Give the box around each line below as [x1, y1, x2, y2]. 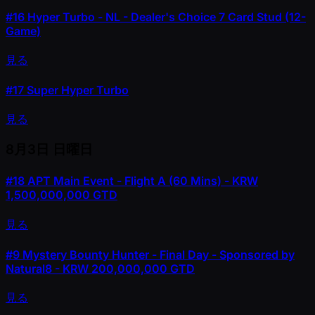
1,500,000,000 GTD [6, 188, 117, 202]
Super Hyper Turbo [24, 83, 129, 98]
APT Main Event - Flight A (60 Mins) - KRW [25, 174, 258, 188]
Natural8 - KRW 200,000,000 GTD [6, 261, 195, 276]
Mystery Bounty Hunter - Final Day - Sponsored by [20, 247, 295, 262]
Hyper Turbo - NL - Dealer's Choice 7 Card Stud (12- [25, 9, 306, 24]
